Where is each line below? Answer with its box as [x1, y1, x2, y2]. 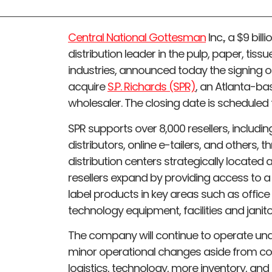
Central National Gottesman [68, 30, 206, 46]
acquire [68, 79, 107, 95]
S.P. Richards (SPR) [107, 79, 195, 95]
